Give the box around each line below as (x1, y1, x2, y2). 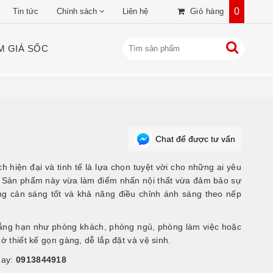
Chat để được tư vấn (155, 134, 235, 144)
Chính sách (57, 7, 97, 16)
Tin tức (13, 7, 38, 16)
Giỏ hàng (190, 7, 224, 16)
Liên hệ (122, 7, 148, 16)
